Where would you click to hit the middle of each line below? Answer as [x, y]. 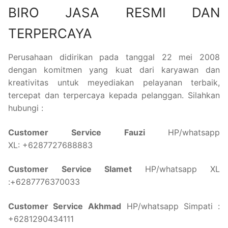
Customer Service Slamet [77, 169]
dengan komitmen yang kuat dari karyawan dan [114, 70]
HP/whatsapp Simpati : [171, 206]
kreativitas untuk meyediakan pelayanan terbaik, [114, 83]
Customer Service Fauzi [88, 132]
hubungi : [26, 108]
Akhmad [105, 206]
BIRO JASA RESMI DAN [114, 13]
